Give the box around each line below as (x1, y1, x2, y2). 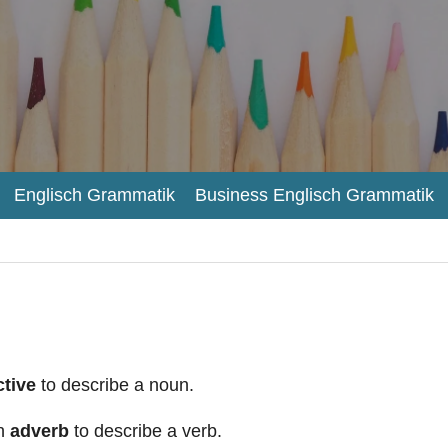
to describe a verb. (68, 421, 222, 442)
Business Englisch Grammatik (195, 185, 434, 205)
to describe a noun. (35, 375, 194, 396)
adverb (9, 421, 69, 442)
